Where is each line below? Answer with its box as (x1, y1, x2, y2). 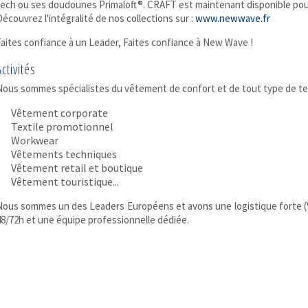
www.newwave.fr (195, 11, 270, 25)
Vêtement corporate (10, 105, 108, 120)
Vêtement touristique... (10, 174, 119, 188)
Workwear (10, 133, 58, 147)
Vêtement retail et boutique (10, 160, 143, 175)
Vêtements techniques (10, 146, 117, 161)
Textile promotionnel (10, 119, 113, 133)
